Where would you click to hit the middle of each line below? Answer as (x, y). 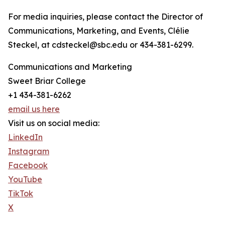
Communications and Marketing (70, 67)
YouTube (25, 180)
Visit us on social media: (54, 123)
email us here (34, 109)
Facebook (28, 165)
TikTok (21, 194)
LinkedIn (25, 137)
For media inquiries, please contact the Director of (105, 17)
